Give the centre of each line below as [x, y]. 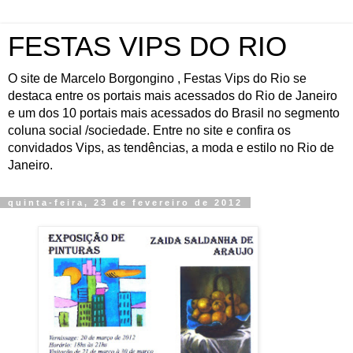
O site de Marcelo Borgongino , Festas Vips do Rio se [157, 78]
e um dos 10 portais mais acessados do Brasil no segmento [174, 113]
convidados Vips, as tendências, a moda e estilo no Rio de [171, 148]
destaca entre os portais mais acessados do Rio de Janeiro [173, 96]
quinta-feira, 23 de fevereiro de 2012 [125, 203]
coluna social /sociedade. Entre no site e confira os [149, 130]
